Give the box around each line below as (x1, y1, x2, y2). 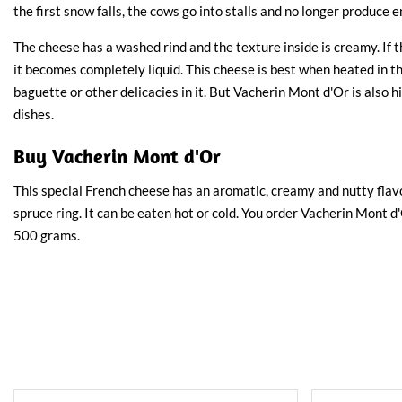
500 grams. (13, 226, 80, 243)
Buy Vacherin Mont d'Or (13, 144, 221, 169)
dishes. (13, 105, 54, 122)
